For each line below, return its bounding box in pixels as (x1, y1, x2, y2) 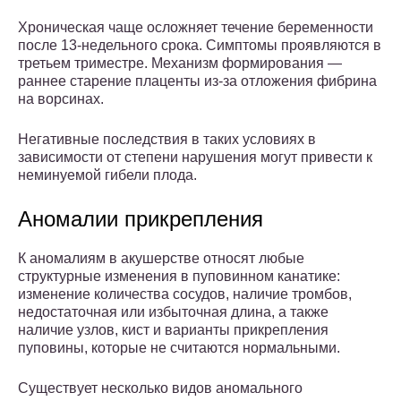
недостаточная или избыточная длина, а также (18, 304, 328, 320)
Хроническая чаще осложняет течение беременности (18, 20, 373, 36)
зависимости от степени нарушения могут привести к (18, 149, 372, 166)
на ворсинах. (18, 91, 104, 107)
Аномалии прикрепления (18, 207, 263, 232)
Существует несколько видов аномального (18, 380, 303, 397)
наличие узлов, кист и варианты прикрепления (18, 322, 328, 338)
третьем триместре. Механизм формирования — (18, 55, 342, 72)
